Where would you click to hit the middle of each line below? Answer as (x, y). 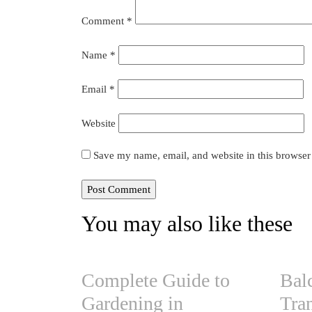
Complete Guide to (156, 280)
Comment (104, 21)
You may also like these (187, 223)
